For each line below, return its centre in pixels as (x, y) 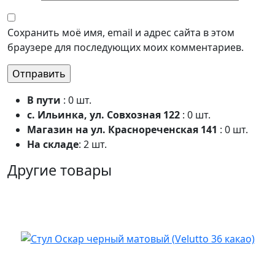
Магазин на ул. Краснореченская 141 (123, 129)
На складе (53, 144)
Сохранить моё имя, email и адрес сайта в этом (121, 32)
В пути (45, 100)
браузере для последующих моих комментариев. (126, 47)
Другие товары (60, 170)
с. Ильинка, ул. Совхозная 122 (105, 114)
